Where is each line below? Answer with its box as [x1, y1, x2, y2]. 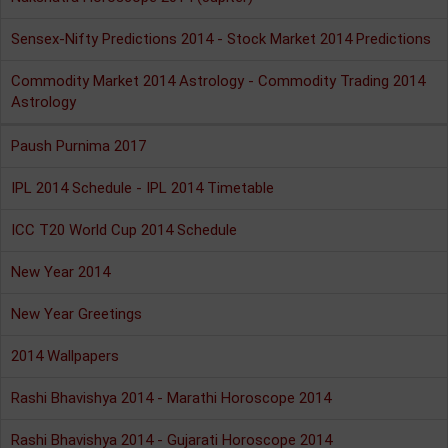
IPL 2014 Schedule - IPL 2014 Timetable [11, 179, 274, 197]
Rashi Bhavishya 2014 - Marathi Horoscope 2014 [11, 389, 331, 407]
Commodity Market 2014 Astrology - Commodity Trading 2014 [11, 72, 425, 90]
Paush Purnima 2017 [11, 137, 146, 155]
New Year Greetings [11, 305, 142, 323]
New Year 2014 [11, 263, 110, 281]
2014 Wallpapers [11, 347, 119, 365]
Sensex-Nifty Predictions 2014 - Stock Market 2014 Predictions [11, 30, 431, 48]
